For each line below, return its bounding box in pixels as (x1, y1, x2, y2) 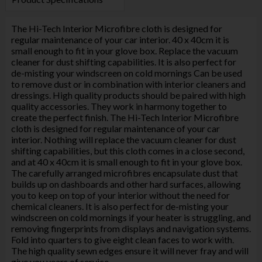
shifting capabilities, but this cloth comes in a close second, (11, 144, 244, 156)
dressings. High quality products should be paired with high (11, 89, 246, 101)
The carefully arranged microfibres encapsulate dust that (11, 167, 238, 178)
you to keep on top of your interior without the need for (11, 189, 230, 201)
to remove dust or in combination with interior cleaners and (11, 78, 246, 89)
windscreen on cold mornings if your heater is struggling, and (11, 211, 251, 223)
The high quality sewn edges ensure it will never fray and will (11, 244, 249, 256)
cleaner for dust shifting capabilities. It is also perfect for (11, 56, 236, 67)
